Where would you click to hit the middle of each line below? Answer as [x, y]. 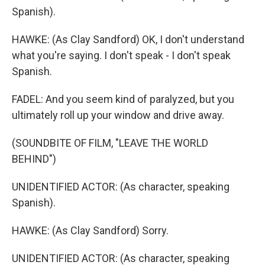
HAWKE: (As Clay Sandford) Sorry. [90, 230]
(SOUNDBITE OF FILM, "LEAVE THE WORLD [110, 143]
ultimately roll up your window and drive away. [118, 115]
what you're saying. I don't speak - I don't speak [121, 55]
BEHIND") [34, 159]
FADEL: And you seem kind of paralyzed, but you [123, 99]
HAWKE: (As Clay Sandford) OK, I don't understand [128, 39]
